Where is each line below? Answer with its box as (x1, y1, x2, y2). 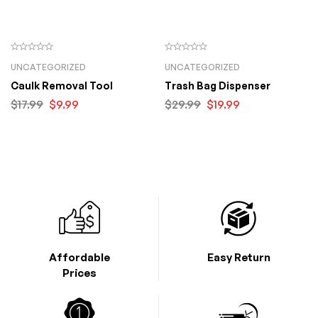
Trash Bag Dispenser (165, 79, 270, 92)
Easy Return (207, 251, 270, 264)
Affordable (48, 251, 110, 264)
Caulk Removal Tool (11, 79, 113, 92)
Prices (62, 266, 97, 280)
